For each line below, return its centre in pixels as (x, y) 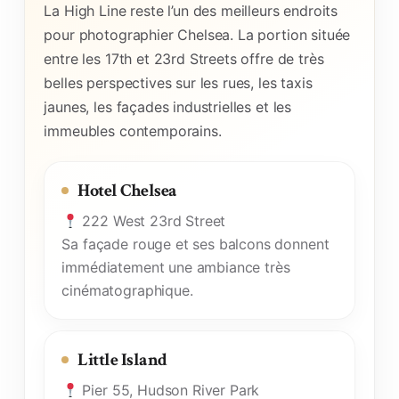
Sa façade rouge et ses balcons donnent (195, 244)
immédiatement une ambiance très (176, 267)
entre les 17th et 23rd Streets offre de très (184, 58)
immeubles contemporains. (133, 130)
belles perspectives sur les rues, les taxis (178, 82)
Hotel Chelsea (127, 190)
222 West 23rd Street (152, 220)
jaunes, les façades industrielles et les (168, 106)
